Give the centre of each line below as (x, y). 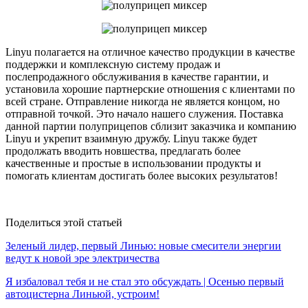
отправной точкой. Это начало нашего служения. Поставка (144, 113)
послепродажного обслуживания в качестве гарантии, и (137, 76)
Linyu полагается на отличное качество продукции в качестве (150, 52)
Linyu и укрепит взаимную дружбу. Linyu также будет (131, 138)
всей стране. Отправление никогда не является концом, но (143, 101)
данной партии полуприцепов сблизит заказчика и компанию (151, 126)
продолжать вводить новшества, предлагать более (123, 151)
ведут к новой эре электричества (82, 258)
